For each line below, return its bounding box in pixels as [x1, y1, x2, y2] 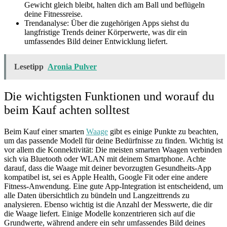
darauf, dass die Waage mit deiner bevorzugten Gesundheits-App [4, 164, 211, 173]
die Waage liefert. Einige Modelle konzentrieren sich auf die [4, 209, 195, 218]
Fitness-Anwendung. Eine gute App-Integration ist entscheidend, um [4, 182, 223, 191]
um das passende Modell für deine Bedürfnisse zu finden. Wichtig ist [4, 136, 223, 145]
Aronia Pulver [48, 62, 97, 71]
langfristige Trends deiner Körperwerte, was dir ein [24, 28, 187, 37]
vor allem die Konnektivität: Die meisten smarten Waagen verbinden [4, 145, 222, 155]
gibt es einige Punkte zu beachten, [108, 127, 218, 136]
